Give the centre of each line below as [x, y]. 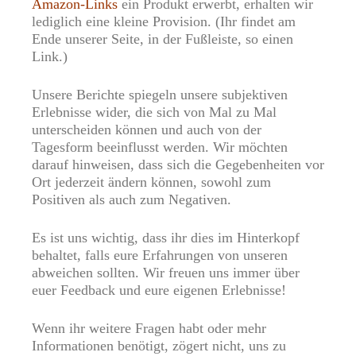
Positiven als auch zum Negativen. [132, 200]
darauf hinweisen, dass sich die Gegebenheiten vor [178, 165]
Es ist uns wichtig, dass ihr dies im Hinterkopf [166, 238]
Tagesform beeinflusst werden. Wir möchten [160, 147]
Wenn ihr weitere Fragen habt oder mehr [149, 329]
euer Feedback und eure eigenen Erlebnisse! [159, 290]
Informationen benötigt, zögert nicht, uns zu [159, 346]
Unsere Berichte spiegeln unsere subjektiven [160, 95]
